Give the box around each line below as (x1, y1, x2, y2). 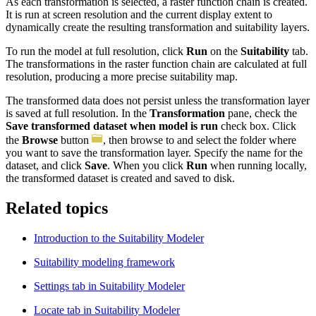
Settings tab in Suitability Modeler (34, 279, 185, 292)
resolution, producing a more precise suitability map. (6, 71, 238, 83)
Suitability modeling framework (34, 255, 175, 268)
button (58, 134, 92, 147)
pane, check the (225, 107, 297, 120)
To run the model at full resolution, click (6, 45, 186, 58)
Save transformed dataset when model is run (6, 120, 218, 133)
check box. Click (218, 120, 296, 133)
